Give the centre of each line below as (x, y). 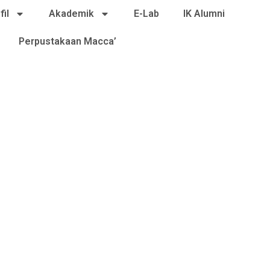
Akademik (71, 14)
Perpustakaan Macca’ (67, 41)
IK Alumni (204, 14)
